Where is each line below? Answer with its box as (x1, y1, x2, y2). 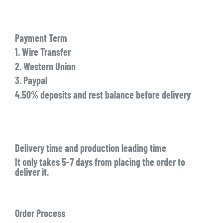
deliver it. (14, 166, 49, 178)
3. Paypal (14, 74, 47, 87)
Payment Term (14, 31, 67, 44)
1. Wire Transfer (14, 46, 71, 58)
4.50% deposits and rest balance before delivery (14, 88, 191, 101)
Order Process (14, 207, 65, 219)
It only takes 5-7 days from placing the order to (14, 156, 185, 168)
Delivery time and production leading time (14, 141, 166, 154)
